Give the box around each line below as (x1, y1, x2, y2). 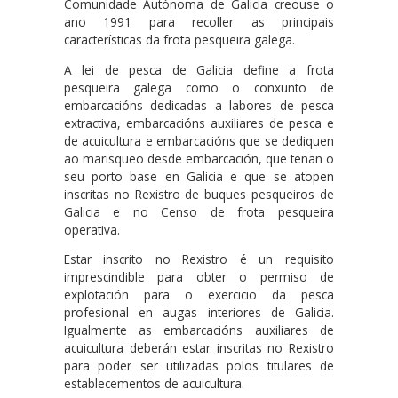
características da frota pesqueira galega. (63, 31, 295, 49)
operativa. (63, 220, 120, 238)
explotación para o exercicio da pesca (63, 286, 334, 304)
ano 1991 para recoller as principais (63, 13, 334, 31)
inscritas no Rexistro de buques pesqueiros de (63, 185, 334, 203)
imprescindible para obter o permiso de (63, 268, 334, 286)
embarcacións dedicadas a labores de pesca (63, 96, 334, 114)
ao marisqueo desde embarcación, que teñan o (63, 149, 334, 167)
